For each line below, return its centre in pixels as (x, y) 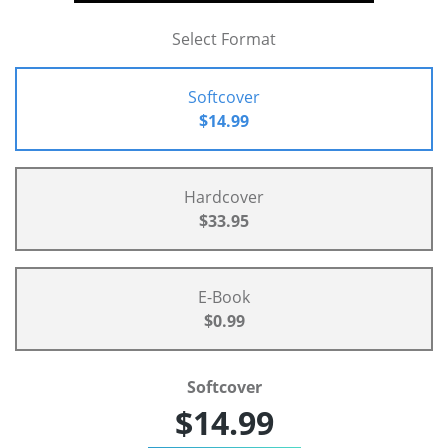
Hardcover (224, 197)
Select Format (224, 39)
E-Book (224, 297)
